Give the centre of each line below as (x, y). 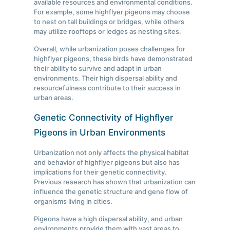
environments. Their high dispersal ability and (106, 78)
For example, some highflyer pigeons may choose (112, 12)
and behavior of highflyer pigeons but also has (107, 162)
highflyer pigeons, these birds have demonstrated (113, 59)
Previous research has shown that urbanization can (115, 182)
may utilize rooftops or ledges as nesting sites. (108, 32)
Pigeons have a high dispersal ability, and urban (109, 219)
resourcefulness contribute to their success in (108, 88)
